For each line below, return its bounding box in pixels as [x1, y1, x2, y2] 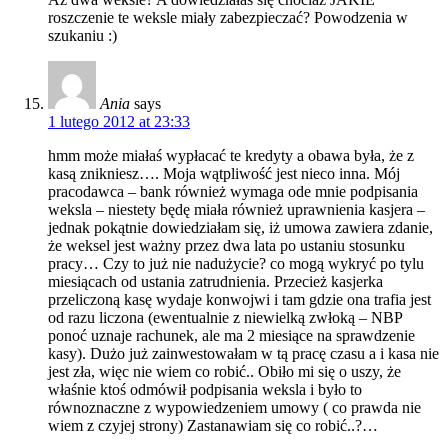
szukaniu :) [48, 26, 117, 44]
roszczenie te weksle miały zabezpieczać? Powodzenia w [48, 8, 408, 26]
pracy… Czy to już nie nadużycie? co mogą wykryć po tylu [48, 254, 424, 272]
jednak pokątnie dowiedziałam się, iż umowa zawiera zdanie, [48, 218, 433, 236]
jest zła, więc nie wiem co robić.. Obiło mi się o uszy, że [48, 362, 401, 380]
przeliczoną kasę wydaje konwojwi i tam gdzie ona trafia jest [48, 290, 431, 308]
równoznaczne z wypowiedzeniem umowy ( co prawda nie [48, 398, 421, 416]
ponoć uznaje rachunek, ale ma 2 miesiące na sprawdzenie [48, 326, 415, 344]
